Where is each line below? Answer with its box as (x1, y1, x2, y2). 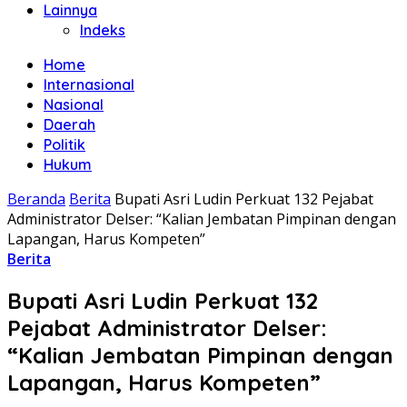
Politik (44, 135, 85, 154)
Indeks (80, 21, 125, 39)
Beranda (7, 189, 65, 209)
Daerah (44, 115, 95, 134)
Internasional (44, 75, 134, 94)
